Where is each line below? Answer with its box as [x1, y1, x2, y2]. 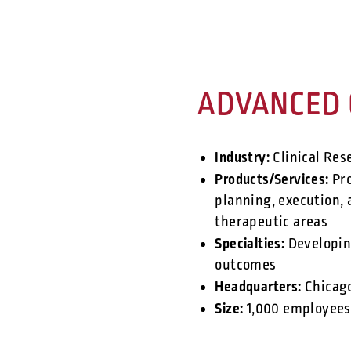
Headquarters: [215, 277, 302, 297]
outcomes [215, 255, 277, 275]
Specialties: [215, 233, 285, 254]
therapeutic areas [215, 212, 328, 232]
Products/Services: [215, 169, 329, 190]
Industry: [215, 147, 270, 168]
